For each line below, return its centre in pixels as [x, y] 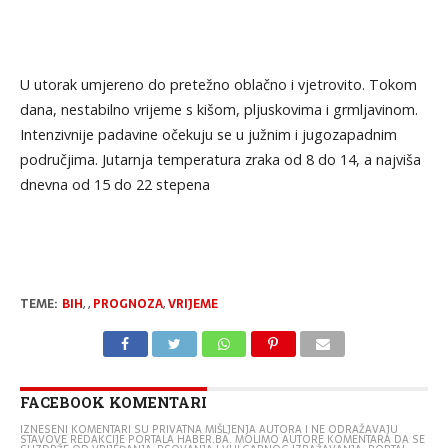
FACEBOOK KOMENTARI [113, 402]
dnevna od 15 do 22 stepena [114, 184]
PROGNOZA [127, 303]
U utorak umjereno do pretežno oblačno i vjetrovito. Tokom [218, 84]
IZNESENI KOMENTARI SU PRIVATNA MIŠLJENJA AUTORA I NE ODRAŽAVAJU [208, 429]
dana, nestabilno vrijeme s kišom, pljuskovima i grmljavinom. [218, 109]
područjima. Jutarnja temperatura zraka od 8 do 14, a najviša [220, 159]
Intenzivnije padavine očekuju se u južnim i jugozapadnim [208, 134]
